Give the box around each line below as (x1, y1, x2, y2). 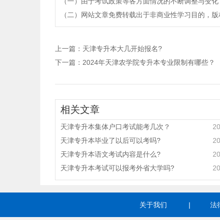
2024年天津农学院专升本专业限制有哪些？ (82, 58, 215, 67)
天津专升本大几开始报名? (82, 45, 162, 53)
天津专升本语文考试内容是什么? (60, 150, 161, 159)
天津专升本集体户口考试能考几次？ (60, 123, 170, 131)
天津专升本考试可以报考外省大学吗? (60, 164, 174, 172)
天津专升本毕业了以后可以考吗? (60, 137, 161, 145)
